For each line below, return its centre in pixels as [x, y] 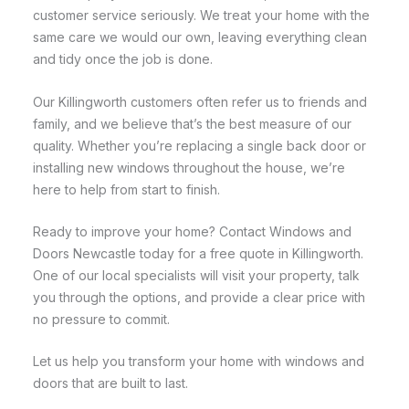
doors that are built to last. [110, 383]
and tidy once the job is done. [123, 59]
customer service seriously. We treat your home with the [201, 16]
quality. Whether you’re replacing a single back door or [199, 145]
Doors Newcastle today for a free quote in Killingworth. [198, 254]
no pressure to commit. [101, 320]
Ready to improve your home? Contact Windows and [192, 232]
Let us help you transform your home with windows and [199, 362]
